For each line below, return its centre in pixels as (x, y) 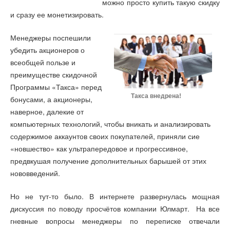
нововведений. (35, 173)
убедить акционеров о (47, 50)
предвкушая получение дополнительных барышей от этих (108, 161)
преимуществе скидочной (54, 74)
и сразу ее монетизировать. (57, 15)
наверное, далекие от (47, 111)
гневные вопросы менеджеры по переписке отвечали (115, 221)
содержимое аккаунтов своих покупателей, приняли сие (105, 136)
